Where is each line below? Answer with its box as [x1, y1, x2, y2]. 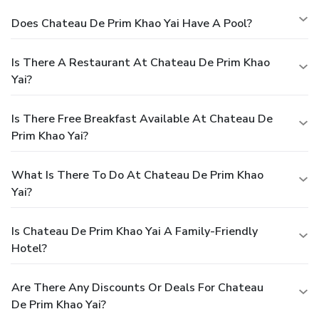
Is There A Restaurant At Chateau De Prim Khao [11, 55, 270, 71]
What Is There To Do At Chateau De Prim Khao [11, 167, 263, 184]
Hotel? [11, 241, 47, 257]
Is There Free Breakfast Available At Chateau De [11, 111, 273, 127]
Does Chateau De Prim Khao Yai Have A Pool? [11, 16, 252, 32]
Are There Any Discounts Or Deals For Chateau [11, 280, 263, 296]
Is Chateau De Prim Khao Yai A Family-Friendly [11, 224, 258, 240]
